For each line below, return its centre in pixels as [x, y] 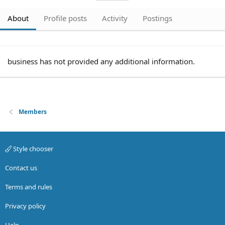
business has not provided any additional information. [101, 61]
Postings [157, 18]
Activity [115, 18]
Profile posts [65, 18]
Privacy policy [25, 206]
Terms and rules [29, 187]
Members [33, 112]
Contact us [21, 168]
